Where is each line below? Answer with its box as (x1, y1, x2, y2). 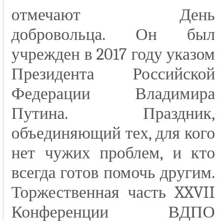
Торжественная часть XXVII (11, 183, 215, 203)
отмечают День (11, 5, 215, 25)
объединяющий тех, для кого (11, 123, 215, 144)
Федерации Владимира (11, 84, 215, 104)
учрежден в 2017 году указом (11, 44, 215, 65)
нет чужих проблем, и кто (11, 143, 215, 163)
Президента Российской (11, 64, 215, 84)
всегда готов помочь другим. (11, 163, 215, 183)
